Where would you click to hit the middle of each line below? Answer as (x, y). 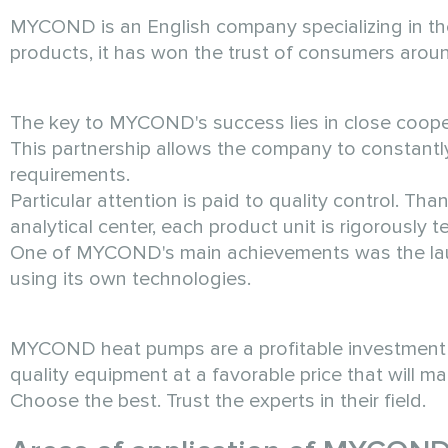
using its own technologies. (130, 278)
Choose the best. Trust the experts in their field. (218, 400)
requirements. (70, 174)
